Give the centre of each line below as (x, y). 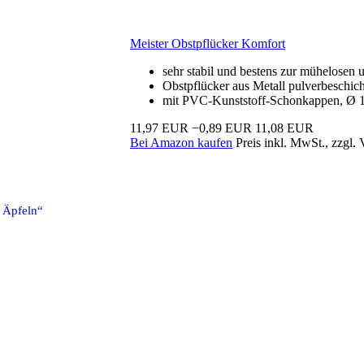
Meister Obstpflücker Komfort (208, 43)
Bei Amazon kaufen (181, 142)
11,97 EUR (159, 128)
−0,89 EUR (222, 128)
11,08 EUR (284, 128)
